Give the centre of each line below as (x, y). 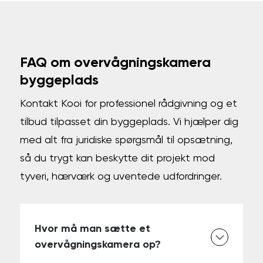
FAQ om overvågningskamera (116, 63)
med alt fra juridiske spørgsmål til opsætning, (127, 140)
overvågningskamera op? (98, 245)
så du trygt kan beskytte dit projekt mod (118, 158)
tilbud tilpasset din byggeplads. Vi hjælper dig (129, 122)
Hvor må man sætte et (93, 229)
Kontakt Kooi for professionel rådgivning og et (129, 104)
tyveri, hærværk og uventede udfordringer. (121, 176)
